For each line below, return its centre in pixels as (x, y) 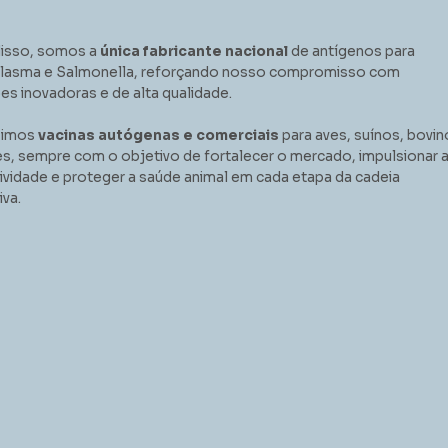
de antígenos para (351, 52)
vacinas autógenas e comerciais (158, 136)
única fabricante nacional (193, 52)
